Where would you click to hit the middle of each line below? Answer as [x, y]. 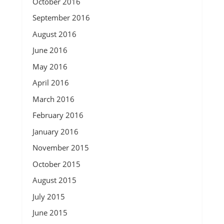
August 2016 [54, 34]
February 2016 [58, 115]
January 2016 [55, 131]
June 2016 [50, 50]
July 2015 [48, 196]
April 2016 [50, 82]
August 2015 [54, 180]
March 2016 [53, 99]
